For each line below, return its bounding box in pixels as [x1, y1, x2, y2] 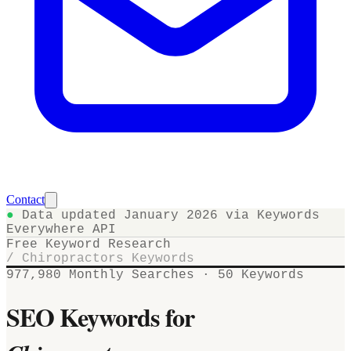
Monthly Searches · [61, 268, 218, 282]
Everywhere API [6, 223, 116, 237]
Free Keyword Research [6, 237, 171, 251]
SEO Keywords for [6, 299, 194, 336]
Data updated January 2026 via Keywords [14, 208, 320, 223]
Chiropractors [22, 251, 124, 266]
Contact [6, 193, 45, 206]
